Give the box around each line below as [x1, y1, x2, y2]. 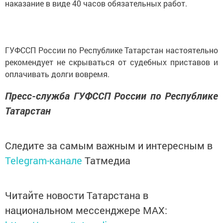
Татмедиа [85, 153, 130, 167]
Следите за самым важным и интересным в [5, 138, 213, 152]
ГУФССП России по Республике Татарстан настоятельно [5, 44, 218, 55]
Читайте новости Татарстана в [5, 188, 148, 202]
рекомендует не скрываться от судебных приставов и [5, 56, 218, 67]
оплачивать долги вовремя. [5, 68, 110, 79]
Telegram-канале [5, 153, 82, 167]
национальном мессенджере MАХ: [5, 203, 167, 217]
